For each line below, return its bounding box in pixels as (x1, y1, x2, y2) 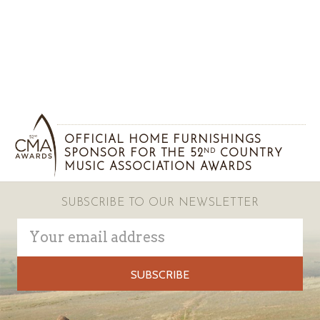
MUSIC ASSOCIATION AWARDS (64, 161, 253, 174)
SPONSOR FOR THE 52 (64, 148, 204, 160)
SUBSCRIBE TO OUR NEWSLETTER (61, 197, 259, 209)
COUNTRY (216, 148, 283, 160)
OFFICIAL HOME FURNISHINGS (64, 134, 262, 146)
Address (17, 237, 65, 251)
